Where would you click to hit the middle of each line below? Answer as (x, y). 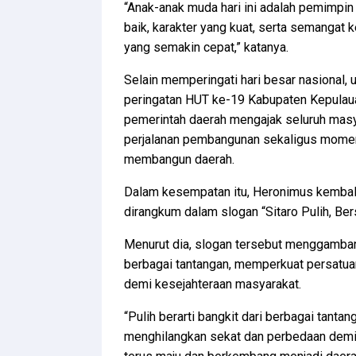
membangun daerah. (179, 159)
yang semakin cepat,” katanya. (206, 47)
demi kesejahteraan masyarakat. (213, 284)
